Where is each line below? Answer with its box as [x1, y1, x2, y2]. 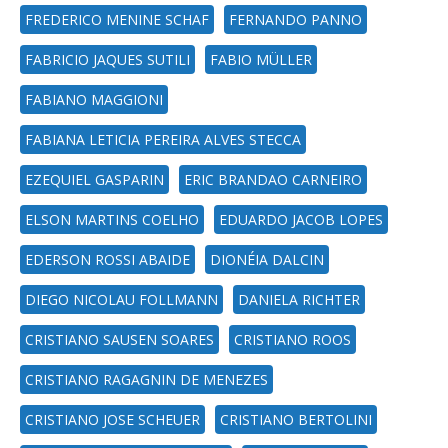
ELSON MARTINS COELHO [25, 210, 199, 229]
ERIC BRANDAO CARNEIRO [184, 170, 362, 189]
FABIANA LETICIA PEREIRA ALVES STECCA [25, 130, 301, 149]
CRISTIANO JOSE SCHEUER [25, 410, 200, 429]
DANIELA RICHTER [238, 290, 360, 309]
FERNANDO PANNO [229, 10, 362, 29]
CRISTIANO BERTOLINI [220, 410, 372, 429]
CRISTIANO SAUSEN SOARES [25, 330, 214, 349]
